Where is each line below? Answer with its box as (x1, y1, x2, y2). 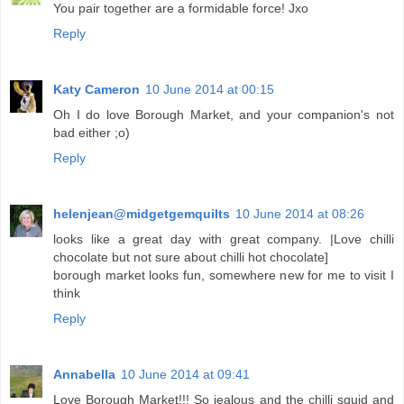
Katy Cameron (53, 82, 140, 97)
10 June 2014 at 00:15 (145, 82, 274, 97)
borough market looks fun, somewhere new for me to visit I (53, 268, 394, 283)
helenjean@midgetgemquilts (53, 207, 230, 222)
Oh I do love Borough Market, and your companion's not (53, 107, 394, 123)
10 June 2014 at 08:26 (235, 207, 364, 222)
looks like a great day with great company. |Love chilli (53, 232, 394, 247)
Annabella (53, 367, 115, 382)
